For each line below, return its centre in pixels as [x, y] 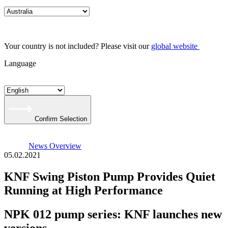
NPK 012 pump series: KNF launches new [113, 214]
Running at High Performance [83, 190]
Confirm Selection [61, 119]
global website [174, 46]
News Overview [55, 146]
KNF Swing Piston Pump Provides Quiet [110, 176]
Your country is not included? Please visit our [78, 46]
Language [20, 63]
